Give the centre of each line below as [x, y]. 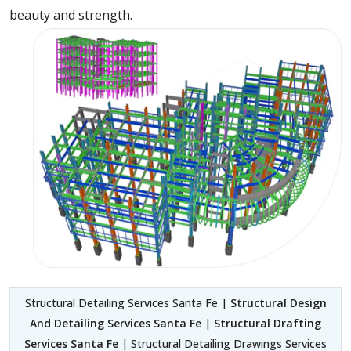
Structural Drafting [268, 323]
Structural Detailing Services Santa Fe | [127, 302]
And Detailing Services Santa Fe [116, 323]
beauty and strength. [71, 14]
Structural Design [278, 302]
